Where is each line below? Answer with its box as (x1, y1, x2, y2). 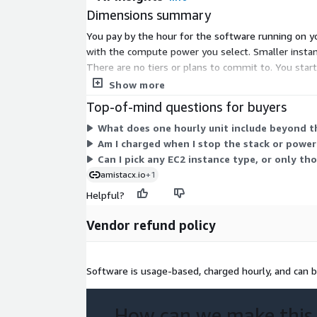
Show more (109, 79, 166, 91)
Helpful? (86, 189, 125, 202)
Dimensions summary (86, 7, 211, 23)
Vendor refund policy (86, 217, 216, 234)
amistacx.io (100, 169, 146, 180)
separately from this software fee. (86, 76, 243, 89)
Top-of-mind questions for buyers (86, 99, 287, 115)
